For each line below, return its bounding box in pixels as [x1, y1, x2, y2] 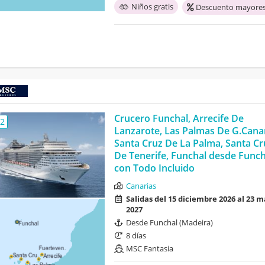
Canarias [125, 180, 156, 192]
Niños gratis [131, 1, 173, 12]
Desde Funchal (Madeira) [125, 217, 213, 228]
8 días [125, 230, 146, 241]
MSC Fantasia [125, 243, 173, 254]
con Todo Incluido [114, 161, 195, 175]
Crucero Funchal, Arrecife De [114, 112, 244, 125]
